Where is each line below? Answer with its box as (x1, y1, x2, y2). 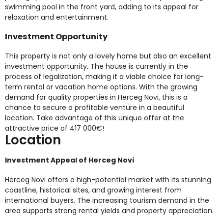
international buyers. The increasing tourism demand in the (5, 195, 209, 205)
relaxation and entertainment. (5, 12, 109, 22)
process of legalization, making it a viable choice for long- (5, 71, 204, 82)
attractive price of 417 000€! (5, 123, 104, 133)
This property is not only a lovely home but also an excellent (5, 51, 211, 61)
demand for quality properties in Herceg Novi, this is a (5, 92, 188, 102)
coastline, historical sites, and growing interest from (5, 185, 182, 195)
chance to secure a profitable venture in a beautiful (5, 102, 184, 112)
